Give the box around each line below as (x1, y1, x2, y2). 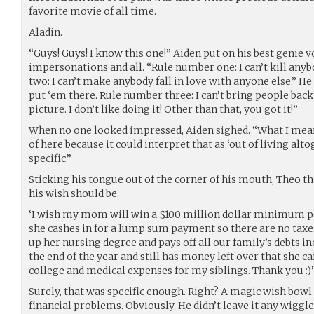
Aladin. (29, 25, 62, 39)
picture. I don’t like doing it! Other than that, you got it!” (29, 102, 298, 116)
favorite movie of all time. (29, 4, 156, 18)
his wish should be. (29, 186, 119, 200)
